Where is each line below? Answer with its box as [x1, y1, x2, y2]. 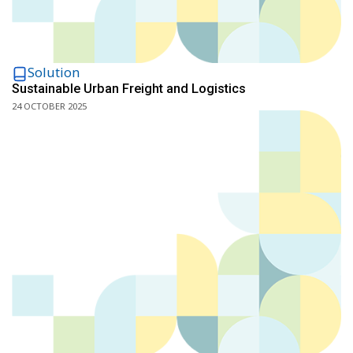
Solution [28, 64, 80, 81]
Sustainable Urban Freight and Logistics [12, 81, 246, 96]
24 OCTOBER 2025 [12, 100, 87, 113]
